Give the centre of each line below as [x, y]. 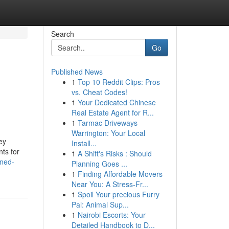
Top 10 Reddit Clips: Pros [119, 82]
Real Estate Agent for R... [112, 112]
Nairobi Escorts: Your [111, 215]
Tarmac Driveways [107, 123]
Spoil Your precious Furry [118, 194]
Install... [84, 143]
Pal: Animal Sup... [100, 204]
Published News [77, 72]
